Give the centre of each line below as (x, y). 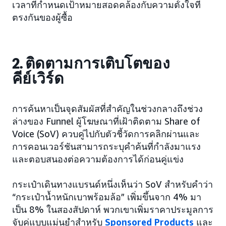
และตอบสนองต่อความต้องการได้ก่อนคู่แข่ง (98, 159)
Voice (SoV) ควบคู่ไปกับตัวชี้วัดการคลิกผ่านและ (106, 134)
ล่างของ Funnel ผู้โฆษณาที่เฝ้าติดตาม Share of (106, 121)
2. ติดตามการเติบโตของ (91, 64)
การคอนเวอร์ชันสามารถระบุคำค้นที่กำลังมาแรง (106, 147)
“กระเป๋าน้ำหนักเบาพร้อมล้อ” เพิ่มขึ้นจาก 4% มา (107, 197)
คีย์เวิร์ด (38, 79)
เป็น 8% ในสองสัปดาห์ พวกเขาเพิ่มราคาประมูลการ (113, 210)
